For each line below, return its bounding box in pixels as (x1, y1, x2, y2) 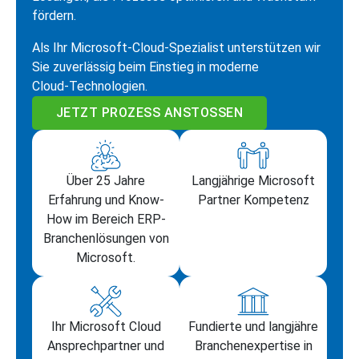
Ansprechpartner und (47, 338, 164, 354)
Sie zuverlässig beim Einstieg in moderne (32, 59, 259, 75)
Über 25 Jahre (67, 172, 145, 188)
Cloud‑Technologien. (32, 79, 147, 95)
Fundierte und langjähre (188, 319, 318, 335)
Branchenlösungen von (42, 230, 169, 246)
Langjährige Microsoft (192, 172, 315, 188)
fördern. (32, 8, 76, 24)
